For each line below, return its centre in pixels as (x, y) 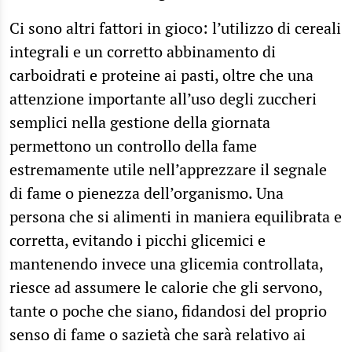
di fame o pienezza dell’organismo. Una (147, 193)
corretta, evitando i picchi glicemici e (137, 240)
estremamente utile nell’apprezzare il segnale (168, 170)
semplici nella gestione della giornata (140, 123)
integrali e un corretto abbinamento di (143, 52)
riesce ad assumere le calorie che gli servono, (166, 288)
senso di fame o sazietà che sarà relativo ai (158, 335)
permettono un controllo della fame (133, 146)
